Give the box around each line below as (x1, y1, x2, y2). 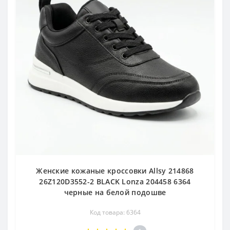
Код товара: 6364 (89, 208, 141, 217)
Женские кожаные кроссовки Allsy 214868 (36, 166, 194, 176)
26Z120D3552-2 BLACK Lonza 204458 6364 (39, 177, 191, 186)
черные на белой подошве (64, 187, 166, 197)
